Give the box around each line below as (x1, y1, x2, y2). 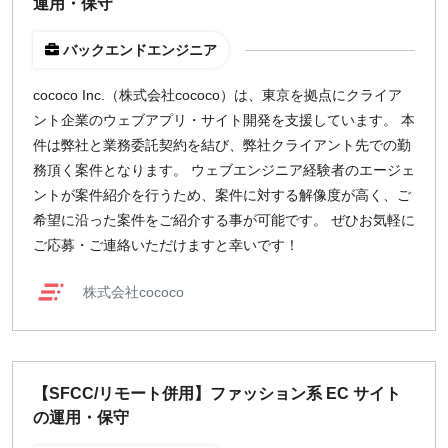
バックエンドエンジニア (63, 42, 217, 58)
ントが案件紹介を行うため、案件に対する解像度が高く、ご (33, 187, 411, 203)
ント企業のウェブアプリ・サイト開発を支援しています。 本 (33, 112, 415, 128)
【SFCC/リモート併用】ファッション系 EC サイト (33, 385, 401, 402)
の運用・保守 (33, 409, 129, 426)
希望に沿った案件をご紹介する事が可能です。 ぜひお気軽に (33, 212, 415, 228)
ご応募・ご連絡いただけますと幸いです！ (33, 237, 299, 253)
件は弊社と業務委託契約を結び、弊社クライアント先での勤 (33, 137, 411, 153)
